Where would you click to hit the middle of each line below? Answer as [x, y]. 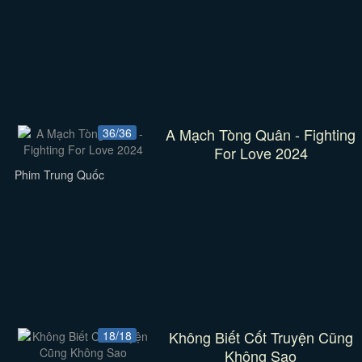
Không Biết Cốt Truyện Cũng [261, 337]
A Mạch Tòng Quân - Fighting [261, 134]
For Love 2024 [261, 153]
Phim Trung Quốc [59, 175]
